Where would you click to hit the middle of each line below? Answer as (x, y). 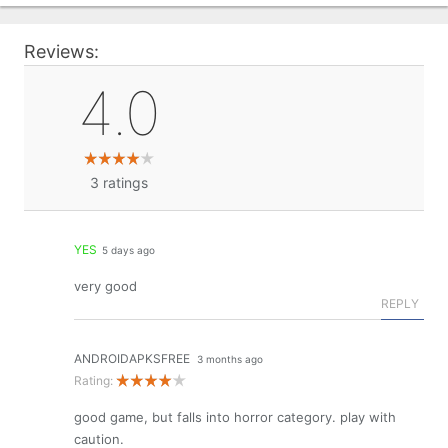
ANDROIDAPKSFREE (132, 358)
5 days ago (128, 250)
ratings (125, 182)
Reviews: (61, 51)
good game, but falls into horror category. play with (235, 417)
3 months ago (230, 359)
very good (105, 286)
